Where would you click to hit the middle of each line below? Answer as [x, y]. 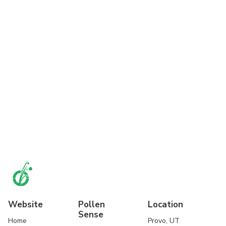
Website [25, 205]
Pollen [91, 205]
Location [166, 205]
